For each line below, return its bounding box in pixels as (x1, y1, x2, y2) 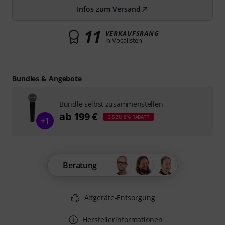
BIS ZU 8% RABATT (107, 113, 150, 120)
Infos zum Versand (76, 4, 141, 14)
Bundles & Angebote (12, 74, 82, 83)
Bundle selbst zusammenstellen (59, 99, 163, 109)
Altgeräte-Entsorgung (84, 193, 155, 202)
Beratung (63, 160, 97, 171)
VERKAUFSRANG (105, 29, 159, 38)
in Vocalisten (105, 36, 143, 45)
